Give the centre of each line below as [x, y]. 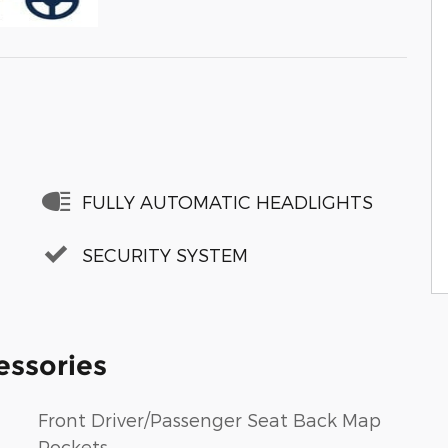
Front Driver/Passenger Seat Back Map [209, 419]
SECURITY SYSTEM [165, 254]
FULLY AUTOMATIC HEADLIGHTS [227, 201]
